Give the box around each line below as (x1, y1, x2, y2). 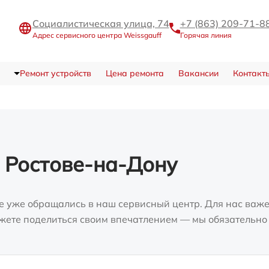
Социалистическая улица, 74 (32, 17, 169, 30)
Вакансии (178, 68, 219, 79)
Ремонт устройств (19, 68, 91, 79)
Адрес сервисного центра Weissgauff (32, 31, 162, 40)
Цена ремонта (105, 68, 164, 79)
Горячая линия (180, 31, 232, 40)
